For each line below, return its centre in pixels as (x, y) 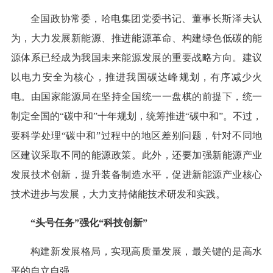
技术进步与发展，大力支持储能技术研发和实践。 (118, 194)
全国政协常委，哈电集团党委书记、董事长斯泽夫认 (146, 19)
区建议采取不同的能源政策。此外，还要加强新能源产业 (136, 155)
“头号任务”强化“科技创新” (89, 223)
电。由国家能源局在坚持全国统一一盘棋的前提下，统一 (136, 97)
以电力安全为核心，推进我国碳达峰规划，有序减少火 (136, 77)
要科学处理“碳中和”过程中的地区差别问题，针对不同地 (136, 136)
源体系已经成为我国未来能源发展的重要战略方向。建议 (136, 58)
